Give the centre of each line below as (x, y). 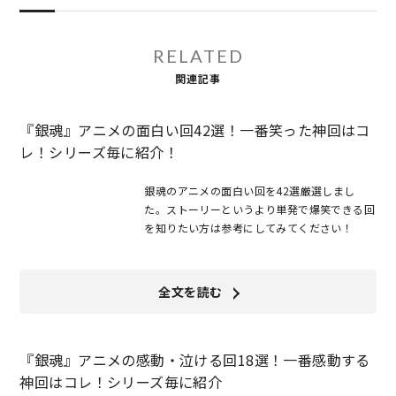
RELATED (198, 56)
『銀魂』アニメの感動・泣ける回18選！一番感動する (195, 360)
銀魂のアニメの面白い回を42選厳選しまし (250, 191)
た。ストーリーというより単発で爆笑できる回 (260, 209)
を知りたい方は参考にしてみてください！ (249, 228)
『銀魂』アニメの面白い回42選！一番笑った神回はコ (195, 130)
